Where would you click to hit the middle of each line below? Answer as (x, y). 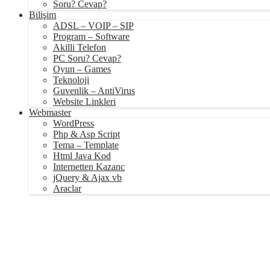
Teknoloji (71, 80)
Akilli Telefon (80, 47)
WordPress (74, 123)
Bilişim (42, 15)
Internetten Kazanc (89, 167)
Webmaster (50, 112)
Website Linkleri (84, 102)
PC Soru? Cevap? (87, 58)
